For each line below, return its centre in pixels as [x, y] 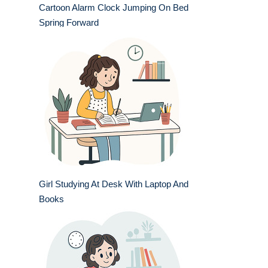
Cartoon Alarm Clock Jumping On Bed [114, 8]
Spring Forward [69, 23]
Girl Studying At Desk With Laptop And [114, 184]
